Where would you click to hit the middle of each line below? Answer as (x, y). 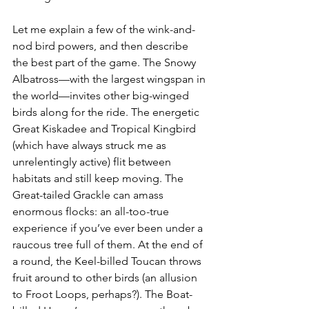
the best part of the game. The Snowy (106, 62)
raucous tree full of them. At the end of (109, 244)
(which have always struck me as (91, 145)
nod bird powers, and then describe (102, 46)
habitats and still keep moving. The (99, 178)
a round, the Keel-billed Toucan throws (108, 261)
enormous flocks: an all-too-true (92, 211)
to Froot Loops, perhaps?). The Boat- (102, 294)
